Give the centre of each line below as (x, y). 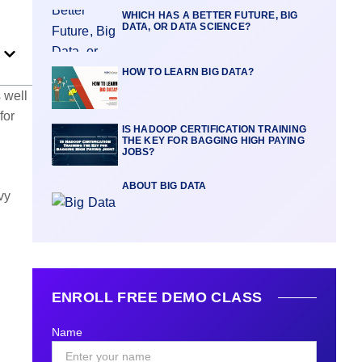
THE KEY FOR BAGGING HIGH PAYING (213, 140)
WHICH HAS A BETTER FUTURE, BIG (210, 15)
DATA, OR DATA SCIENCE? (186, 26)
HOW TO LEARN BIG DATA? (188, 72)
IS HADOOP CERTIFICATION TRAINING (214, 129)
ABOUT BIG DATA (164, 186)
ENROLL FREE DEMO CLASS (157, 297)
